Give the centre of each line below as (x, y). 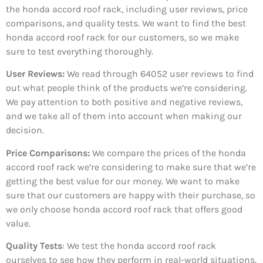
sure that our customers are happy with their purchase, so (131, 195)
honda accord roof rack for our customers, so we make (122, 37)
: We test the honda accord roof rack (139, 246)
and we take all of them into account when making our (124, 116)
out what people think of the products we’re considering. (127, 88)
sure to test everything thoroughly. (80, 51)
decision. (25, 130)
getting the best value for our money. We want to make (123, 181)
